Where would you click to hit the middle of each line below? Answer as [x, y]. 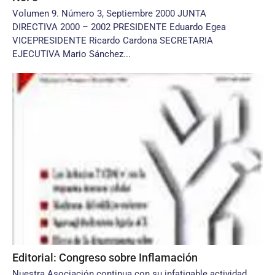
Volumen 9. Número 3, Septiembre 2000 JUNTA [109, 14]
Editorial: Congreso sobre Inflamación [105, 258]
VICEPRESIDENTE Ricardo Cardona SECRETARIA [113, 41]
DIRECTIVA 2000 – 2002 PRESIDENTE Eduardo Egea [119, 27]
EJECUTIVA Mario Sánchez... [72, 54]
